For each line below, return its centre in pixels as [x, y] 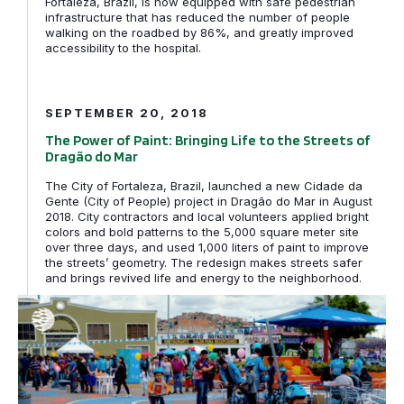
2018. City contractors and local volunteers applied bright [207, 216]
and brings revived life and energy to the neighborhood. [205, 277]
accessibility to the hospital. [123, 47]
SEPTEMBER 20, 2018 [127, 112]
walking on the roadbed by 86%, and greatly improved [199, 32]
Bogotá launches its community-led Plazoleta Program [204, 305]
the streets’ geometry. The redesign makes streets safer [204, 262]
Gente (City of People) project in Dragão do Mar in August [209, 201]
